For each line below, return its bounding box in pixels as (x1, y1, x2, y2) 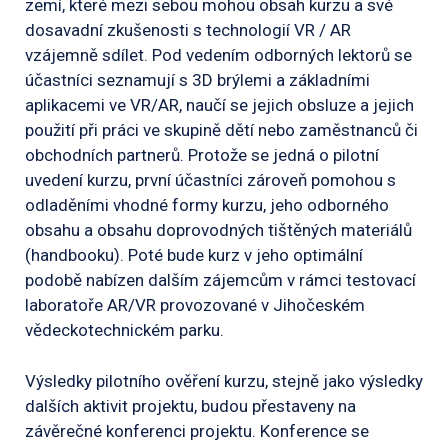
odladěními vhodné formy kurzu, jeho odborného (25, 195, 389, 216)
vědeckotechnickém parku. (25, 320, 224, 341)
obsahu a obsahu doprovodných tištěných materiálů (25, 220, 412, 241)
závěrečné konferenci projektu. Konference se (25, 420, 369, 441)
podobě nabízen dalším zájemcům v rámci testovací (25, 270, 416, 291)
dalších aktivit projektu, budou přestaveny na (25, 395, 356, 416)
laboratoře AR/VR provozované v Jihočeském (25, 295, 365, 316)
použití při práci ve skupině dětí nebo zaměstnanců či (25, 120, 418, 141)
